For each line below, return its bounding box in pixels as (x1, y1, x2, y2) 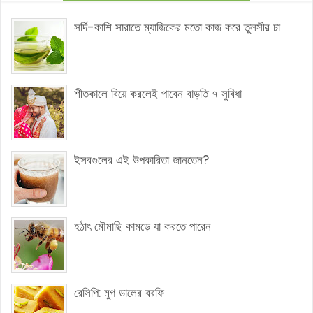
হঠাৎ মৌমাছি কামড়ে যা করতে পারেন (74, 217, 211, 235)
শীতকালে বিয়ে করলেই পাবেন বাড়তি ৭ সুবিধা (74, 85, 242, 102)
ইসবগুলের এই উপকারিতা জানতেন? (74, 151, 209, 168)
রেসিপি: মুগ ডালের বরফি (74, 284, 164, 301)
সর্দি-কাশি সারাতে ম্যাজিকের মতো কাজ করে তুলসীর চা (74, 18, 280, 36)
